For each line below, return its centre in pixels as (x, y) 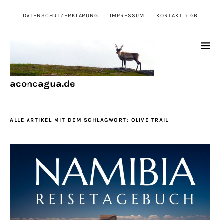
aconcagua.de (42, 84)
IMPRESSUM (127, 15)
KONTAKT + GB (177, 15)
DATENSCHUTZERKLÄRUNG (60, 15)
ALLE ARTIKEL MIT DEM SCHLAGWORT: (70, 120)
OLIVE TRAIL (150, 120)
